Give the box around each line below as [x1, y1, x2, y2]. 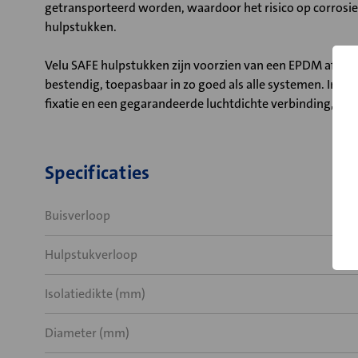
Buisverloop [45, 207, 110, 224]
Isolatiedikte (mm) [45, 285, 145, 302]
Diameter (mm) [45, 324, 129, 341]
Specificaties [45, 160, 150, 185]
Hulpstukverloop [45, 246, 137, 263]
